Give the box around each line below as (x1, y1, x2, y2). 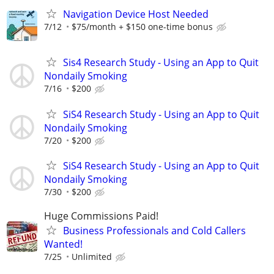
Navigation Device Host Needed (63, 7, 209, 21)
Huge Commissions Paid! (44, 209, 158, 223)
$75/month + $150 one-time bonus (72, 21, 213, 33)
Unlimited (72, 250, 112, 262)
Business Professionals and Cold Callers (63, 223, 246, 237)
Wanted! (44, 237, 83, 251)
